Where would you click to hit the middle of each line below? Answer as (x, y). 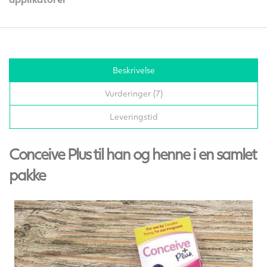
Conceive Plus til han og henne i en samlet (133, 154)
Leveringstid (134, 117)
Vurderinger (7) (134, 93)
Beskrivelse (133, 70)
